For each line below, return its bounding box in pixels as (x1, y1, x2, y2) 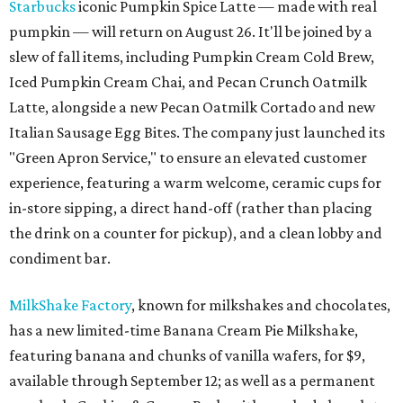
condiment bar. (9, 249, 111, 267)
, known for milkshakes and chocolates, (131, 296, 390, 314)
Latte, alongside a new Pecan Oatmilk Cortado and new (9, 98, 375, 116)
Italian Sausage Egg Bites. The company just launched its (9, 123, 385, 141)
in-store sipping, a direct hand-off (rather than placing (9, 199, 372, 217)
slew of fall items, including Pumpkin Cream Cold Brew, (9, 48, 374, 66)
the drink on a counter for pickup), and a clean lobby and (9, 224, 382, 242)
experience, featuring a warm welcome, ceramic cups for (9, 174, 381, 192)
